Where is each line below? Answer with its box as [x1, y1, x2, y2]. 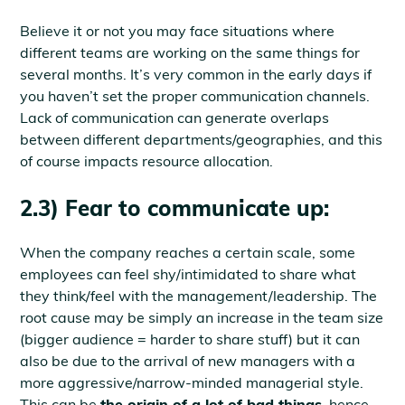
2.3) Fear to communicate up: [20, 194, 330, 221]
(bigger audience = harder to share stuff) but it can [20, 330, 361, 348]
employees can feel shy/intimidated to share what [20, 265, 357, 283]
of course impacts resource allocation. [20, 152, 274, 170]
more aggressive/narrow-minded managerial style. [20, 373, 364, 391]
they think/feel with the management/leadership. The [20, 287, 378, 305]
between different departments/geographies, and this [20, 130, 383, 148]
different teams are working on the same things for [20, 43, 361, 61]
